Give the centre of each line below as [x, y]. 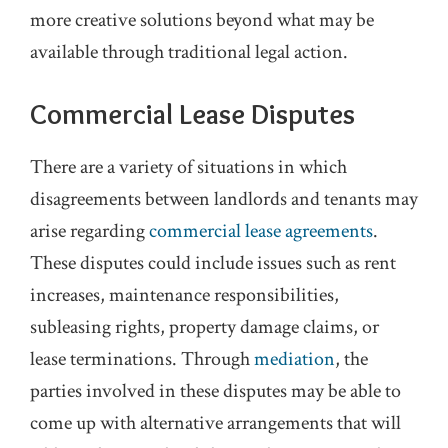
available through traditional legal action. [189, 52]
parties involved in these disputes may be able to [215, 391]
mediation [294, 359]
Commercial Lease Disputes [192, 114]
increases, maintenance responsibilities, [184, 295]
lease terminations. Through [142, 359]
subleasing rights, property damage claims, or [204, 327]
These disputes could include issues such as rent [213, 263]
